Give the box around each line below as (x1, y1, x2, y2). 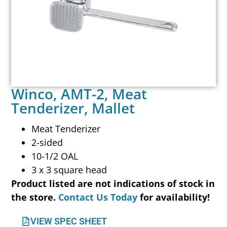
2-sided (31, 136, 63, 149)
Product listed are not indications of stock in (11, 177, 215, 190)
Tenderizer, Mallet (11, 98, 135, 118)
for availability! (140, 191, 210, 204)
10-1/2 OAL (31, 150, 79, 163)
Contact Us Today (58, 191, 138, 204)
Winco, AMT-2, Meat (11, 84, 147, 103)
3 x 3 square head (31, 164, 107, 176)
